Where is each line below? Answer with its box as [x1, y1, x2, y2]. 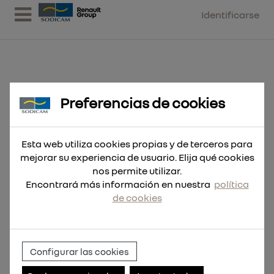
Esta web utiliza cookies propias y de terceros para [21, 137, 253, 150]
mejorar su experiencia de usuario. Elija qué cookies [20, 150, 254, 163]
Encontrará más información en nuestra [25, 177, 214, 190]
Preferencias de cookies [60, 93, 225, 111]
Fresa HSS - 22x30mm [9, 98, 170, 118]
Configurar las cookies [30, 245, 129, 257]
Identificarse [201, 9, 259, 21]
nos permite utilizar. [92, 164, 182, 177]
